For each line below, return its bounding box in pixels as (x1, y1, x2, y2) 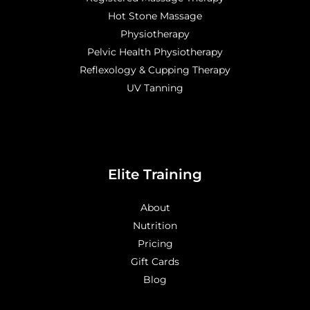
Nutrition (133, 219, 177, 232)
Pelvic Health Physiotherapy (87, 45, 223, 58)
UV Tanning (127, 81, 183, 94)
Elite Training (108, 165, 202, 183)
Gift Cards (131, 255, 179, 268)
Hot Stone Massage (108, 9, 202, 22)
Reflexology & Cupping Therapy (80, 63, 230, 76)
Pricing (137, 237, 173, 250)
